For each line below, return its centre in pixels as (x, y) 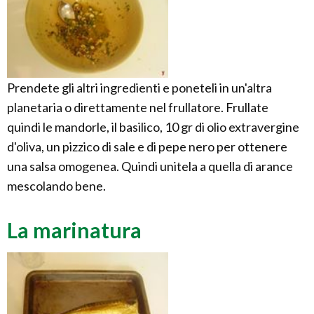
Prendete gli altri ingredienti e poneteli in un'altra (139, 88)
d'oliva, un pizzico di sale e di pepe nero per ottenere (147, 147)
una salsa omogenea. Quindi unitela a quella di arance (150, 166)
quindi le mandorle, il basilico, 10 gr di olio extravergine (153, 127)
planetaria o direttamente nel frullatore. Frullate (138, 108)
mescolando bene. (56, 186)
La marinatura (74, 230)
